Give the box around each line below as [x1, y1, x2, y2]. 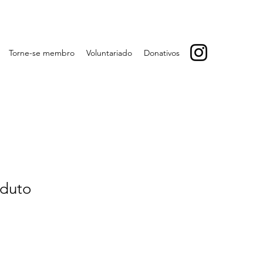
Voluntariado [86, 48, 132, 58]
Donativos [144, 48, 180, 58]
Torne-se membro [9, 48, 75, 58]
